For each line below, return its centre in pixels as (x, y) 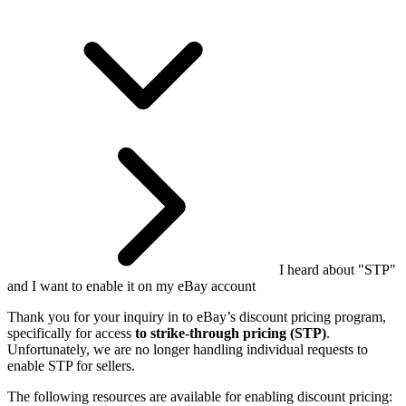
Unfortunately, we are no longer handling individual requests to (188, 349)
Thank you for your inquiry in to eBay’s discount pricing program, (197, 316)
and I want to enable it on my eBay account (131, 285)
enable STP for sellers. (71, 365)
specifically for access (71, 333)
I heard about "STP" (338, 269)
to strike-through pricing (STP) (231, 333)
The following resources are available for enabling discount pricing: (200, 396)
